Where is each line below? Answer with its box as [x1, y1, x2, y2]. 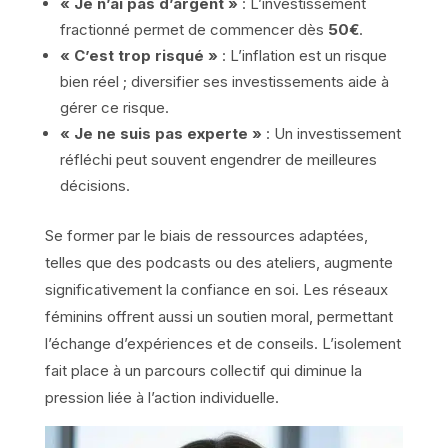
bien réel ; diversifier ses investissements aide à [59, 71, 389, 91]
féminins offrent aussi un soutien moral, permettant [44, 306, 393, 326]
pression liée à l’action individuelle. [44, 387, 279, 407]
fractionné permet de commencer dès [59, 19, 328, 39]
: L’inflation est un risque [217, 45, 387, 65]
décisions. [59, 175, 130, 195]
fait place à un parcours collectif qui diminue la [44, 360, 362, 380]
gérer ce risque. [59, 97, 169, 117]
